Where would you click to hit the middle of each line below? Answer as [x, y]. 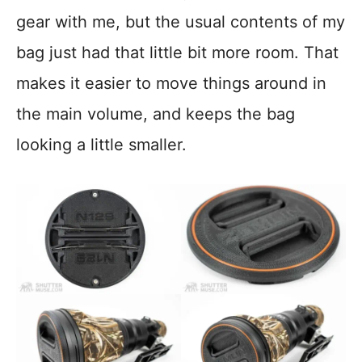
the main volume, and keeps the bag [156, 114]
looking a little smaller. [101, 145]
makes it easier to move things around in [171, 84]
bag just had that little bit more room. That [177, 53]
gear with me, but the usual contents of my [181, 22]
